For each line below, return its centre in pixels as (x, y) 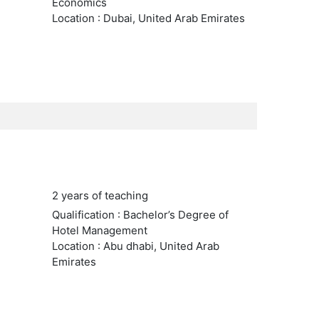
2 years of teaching (100, 195)
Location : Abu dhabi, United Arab (135, 246)
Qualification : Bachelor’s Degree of (140, 215)
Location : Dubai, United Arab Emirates (148, 18)
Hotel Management (99, 230)
